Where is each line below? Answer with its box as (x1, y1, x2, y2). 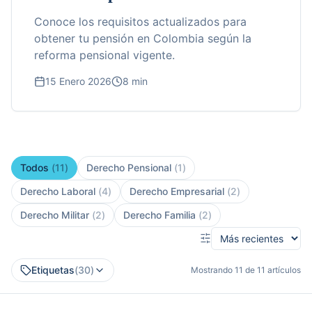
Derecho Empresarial (130, 185, 224, 197)
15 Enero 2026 (45, 75, 111, 87)
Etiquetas (31, 263, 75, 276)
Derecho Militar (20, 208, 89, 221)
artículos (265, 264, 301, 275)
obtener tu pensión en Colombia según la (34, 31, 251, 45)
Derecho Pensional (86, 161, 171, 173)
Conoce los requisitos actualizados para (34, 14, 247, 29)
